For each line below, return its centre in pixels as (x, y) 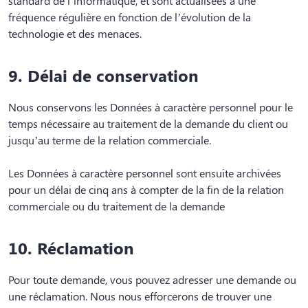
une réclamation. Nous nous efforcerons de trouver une (140, 296)
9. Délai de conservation (103, 75)
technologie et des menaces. (75, 33)
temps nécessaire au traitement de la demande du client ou (148, 123)
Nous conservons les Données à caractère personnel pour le (151, 107)
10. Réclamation (71, 247)
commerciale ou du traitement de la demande (117, 206)
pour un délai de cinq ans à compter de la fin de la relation (146, 189)
